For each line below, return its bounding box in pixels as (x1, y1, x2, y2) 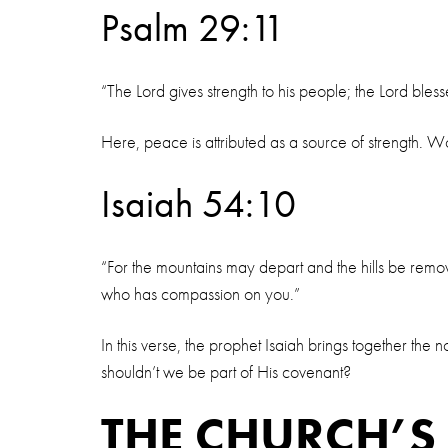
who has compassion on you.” (100, 282, 300, 305)
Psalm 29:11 (100, 3, 285, 53)
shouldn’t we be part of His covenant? (100, 360, 351, 383)
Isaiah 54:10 (100, 179, 296, 229)
